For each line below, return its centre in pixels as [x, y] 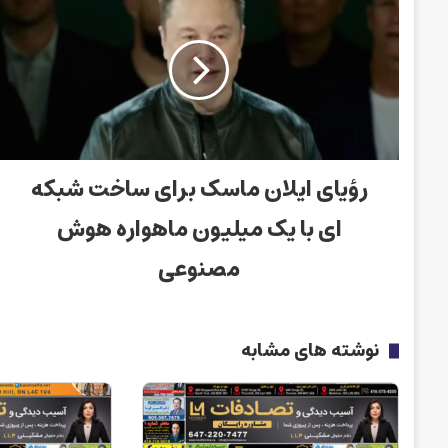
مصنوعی [199, 269]
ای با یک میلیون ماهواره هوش [199, 229]
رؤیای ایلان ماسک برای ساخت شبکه [199, 189]
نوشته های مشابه [310, 350]
